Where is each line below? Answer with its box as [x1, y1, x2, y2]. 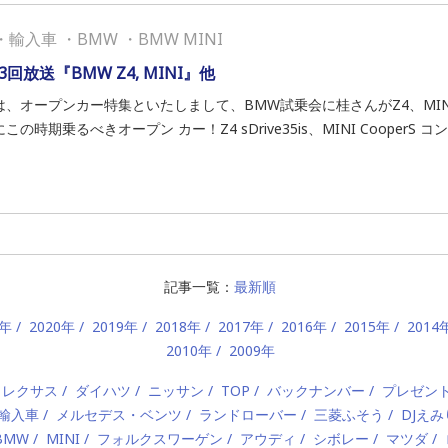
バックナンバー [266, 381, 365, 400]
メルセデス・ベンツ [56, 405, 182, 424]
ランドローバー [199, 405, 297, 424]
